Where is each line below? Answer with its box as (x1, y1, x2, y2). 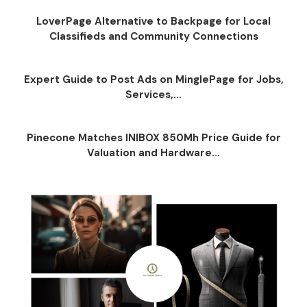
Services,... (125, 88, 182, 101)
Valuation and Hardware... (87, 146, 220, 160)
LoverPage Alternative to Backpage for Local (36, 14, 271, 28)
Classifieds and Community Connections (49, 29, 258, 43)
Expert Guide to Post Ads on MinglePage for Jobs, (23, 73, 284, 86)
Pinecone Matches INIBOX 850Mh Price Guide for (26, 131, 281, 145)
